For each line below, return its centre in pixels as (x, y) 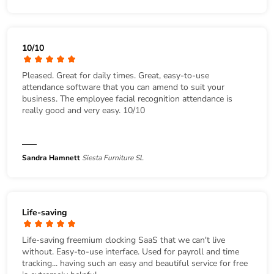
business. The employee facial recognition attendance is (127, 98)
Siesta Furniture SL (113, 157)
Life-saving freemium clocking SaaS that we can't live (124, 240)
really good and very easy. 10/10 (83, 110)
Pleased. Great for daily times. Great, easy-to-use (116, 75)
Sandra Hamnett (51, 157)
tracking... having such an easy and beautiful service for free (135, 263)
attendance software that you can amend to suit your (123, 87)
